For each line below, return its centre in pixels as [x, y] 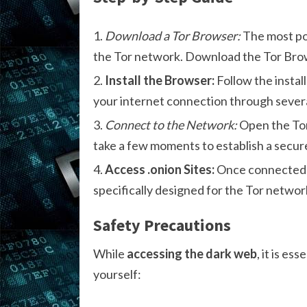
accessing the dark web [192, 253]
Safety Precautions [162, 225]
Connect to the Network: [171, 124]
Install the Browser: [160, 80]
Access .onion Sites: [160, 169]
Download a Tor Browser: [173, 35]
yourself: [117, 274]
